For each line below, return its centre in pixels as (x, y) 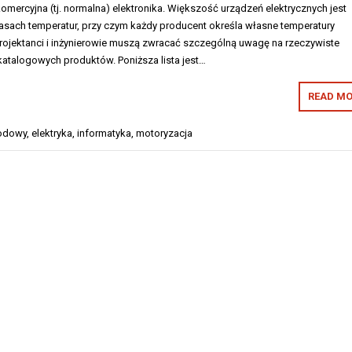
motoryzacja (164, 133)
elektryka (52, 133)
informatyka (104, 133)
